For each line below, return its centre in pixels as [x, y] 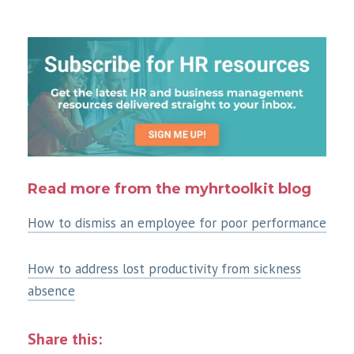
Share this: [65, 339]
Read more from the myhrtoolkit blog [169, 189]
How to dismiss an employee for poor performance [177, 223]
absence [51, 291]
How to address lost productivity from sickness [164, 269]
